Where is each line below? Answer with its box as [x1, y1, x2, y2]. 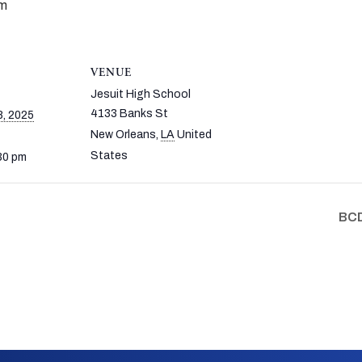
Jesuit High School [90, 88, 191, 100]
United [177, 128, 212, 141]
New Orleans [90, 128, 156, 141]
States [90, 149, 128, 162]
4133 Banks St [90, 107, 168, 120]
